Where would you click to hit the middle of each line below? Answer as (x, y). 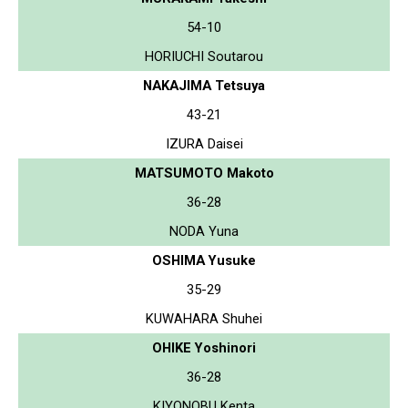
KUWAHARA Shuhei (204, 318)
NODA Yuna (204, 231)
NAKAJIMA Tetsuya (204, 85)
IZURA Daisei (204, 143)
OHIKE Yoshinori (204, 347)
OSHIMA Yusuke (204, 260)
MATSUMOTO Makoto (204, 173)
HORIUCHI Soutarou (204, 56)
